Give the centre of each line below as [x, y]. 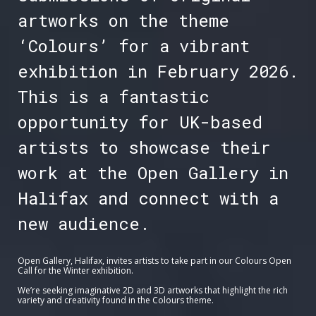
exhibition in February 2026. [158, 72]
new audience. [83, 224]
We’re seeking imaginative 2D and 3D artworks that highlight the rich [152, 291]
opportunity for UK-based [140, 122]
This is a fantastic [113, 97]
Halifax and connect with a [148, 199]
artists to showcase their [144, 148]
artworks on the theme [123, 21]
